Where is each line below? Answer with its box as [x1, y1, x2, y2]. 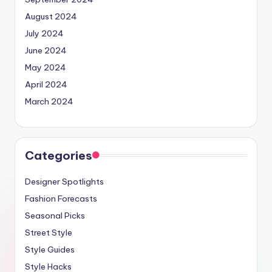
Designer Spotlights [25, 176, 104, 188]
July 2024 [25, 28, 64, 39]
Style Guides [25, 244, 75, 256]
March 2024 [25, 96, 73, 107]
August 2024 [25, 11, 77, 22]
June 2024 [25, 45, 67, 56]
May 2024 [25, 62, 66, 73]
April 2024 [25, 79, 67, 90]
